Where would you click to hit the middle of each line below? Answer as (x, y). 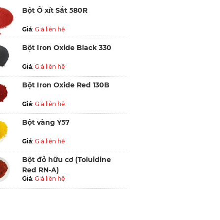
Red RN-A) (41, 170)
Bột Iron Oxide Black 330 (67, 47)
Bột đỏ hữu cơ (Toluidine (67, 159)
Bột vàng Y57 (46, 122)
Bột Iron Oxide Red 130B (66, 85)
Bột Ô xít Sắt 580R (55, 10)
